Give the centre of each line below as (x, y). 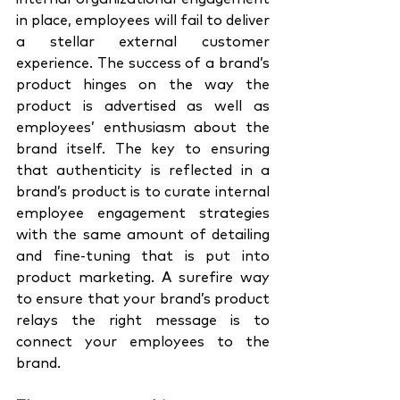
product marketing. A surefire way (143, 278)
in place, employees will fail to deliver (143, 21)
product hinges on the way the (143, 85)
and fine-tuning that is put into (143, 257)
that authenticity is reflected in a (143, 171)
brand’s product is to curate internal (143, 192)
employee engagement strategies (143, 214)
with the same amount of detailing (143, 235)
